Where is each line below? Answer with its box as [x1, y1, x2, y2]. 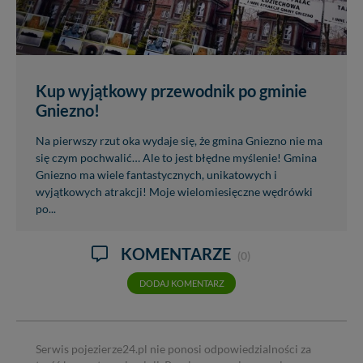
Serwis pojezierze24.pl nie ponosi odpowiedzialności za [36, 343, 311, 357]
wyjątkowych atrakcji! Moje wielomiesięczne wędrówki [36, 185, 313, 199]
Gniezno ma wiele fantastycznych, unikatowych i [36, 168, 277, 181]
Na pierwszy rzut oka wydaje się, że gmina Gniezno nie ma [36, 134, 322, 147]
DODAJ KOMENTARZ [139, 277, 224, 288]
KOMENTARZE [120, 243, 234, 263]
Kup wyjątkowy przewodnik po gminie [36, 80, 307, 100]
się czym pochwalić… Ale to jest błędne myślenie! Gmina [36, 151, 317, 164]
